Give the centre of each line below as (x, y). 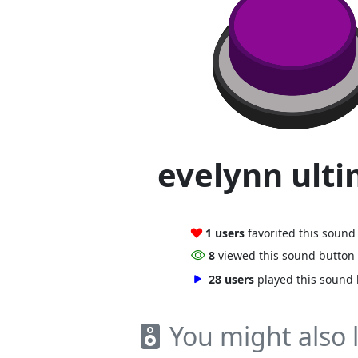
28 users (231, 279)
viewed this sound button (286, 255)
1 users (225, 233)
